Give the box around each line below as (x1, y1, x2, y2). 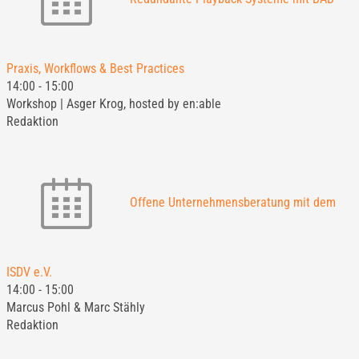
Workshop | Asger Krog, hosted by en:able (6, 96, 221, 111)
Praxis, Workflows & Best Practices (6, 61, 184, 76)
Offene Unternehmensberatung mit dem (129, 195, 336, 211)
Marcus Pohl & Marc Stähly (6, 300, 145, 315)
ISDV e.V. (6, 264, 52, 280)
